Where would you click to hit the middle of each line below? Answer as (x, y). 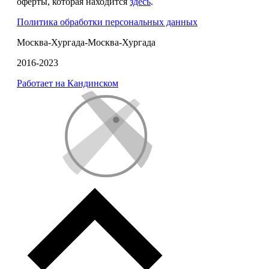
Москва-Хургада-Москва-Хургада (86, 42)
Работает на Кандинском (68, 83)
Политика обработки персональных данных (107, 22)
